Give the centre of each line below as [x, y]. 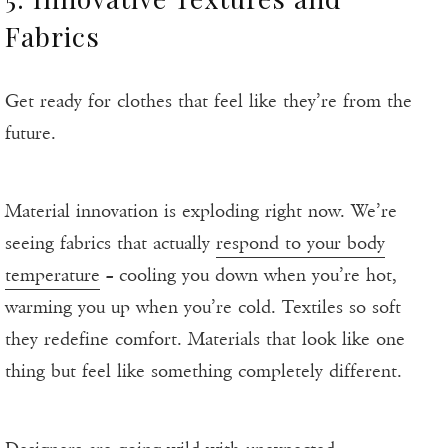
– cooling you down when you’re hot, [248, 275]
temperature [52, 275]
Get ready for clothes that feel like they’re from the [208, 101]
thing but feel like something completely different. [203, 371]
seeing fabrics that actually [110, 243]
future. [30, 133]
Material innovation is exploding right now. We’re [201, 211]
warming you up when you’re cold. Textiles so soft [203, 307]
